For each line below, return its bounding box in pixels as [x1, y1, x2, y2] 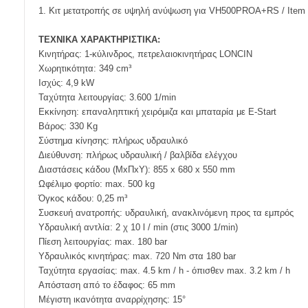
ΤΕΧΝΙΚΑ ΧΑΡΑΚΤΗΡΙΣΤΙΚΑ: [38, 34, 160, 45]
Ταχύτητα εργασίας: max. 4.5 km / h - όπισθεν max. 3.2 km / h [38, 265, 290, 276]
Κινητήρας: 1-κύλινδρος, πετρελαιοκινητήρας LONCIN [38, 49, 252, 59]
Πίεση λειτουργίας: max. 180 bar [38, 236, 167, 247]
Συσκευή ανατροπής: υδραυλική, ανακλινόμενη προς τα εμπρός [38, 208, 294, 218]
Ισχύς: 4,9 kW [38, 78, 94, 88]
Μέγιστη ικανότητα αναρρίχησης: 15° [38, 294, 186, 305]
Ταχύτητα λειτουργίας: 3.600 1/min [38, 92, 176, 102]
